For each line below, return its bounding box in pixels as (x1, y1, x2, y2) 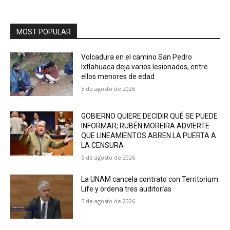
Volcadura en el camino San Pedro (81, 52, 193, 61)
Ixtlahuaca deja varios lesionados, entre (81, 62, 208, 71)
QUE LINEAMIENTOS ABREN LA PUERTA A (81, 131, 217, 140)
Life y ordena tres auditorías (81, 185, 172, 194)
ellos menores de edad (81, 72, 155, 81)
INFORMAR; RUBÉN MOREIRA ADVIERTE (81, 122, 210, 130)
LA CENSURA (81, 141, 124, 150)
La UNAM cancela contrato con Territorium (81, 175, 219, 184)
